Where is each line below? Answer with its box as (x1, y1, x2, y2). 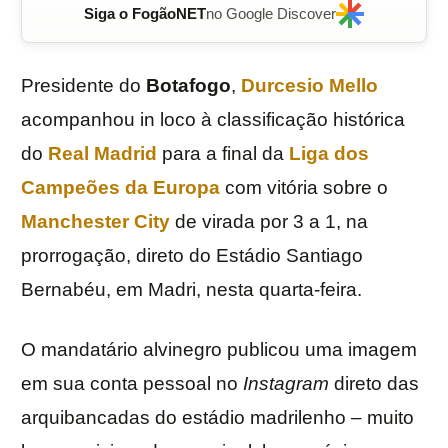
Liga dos (289, 143, 369, 165)
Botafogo (146, 75, 231, 97)
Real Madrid (48, 143, 157, 165)
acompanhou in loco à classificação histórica (21, 109, 405, 131)
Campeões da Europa (21, 177, 220, 199)
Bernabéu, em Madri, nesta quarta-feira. (21, 279, 362, 301)
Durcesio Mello (241, 75, 378, 97)
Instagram (243, 373, 334, 395)
